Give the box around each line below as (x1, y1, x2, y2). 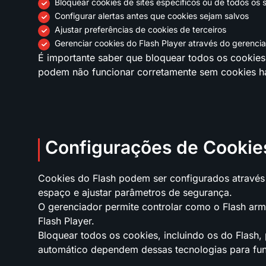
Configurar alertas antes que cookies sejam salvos (55, 10, 249, 21)
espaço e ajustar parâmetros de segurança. (38, 186, 232, 198)
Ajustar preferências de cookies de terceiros (55, 24, 226, 34)
